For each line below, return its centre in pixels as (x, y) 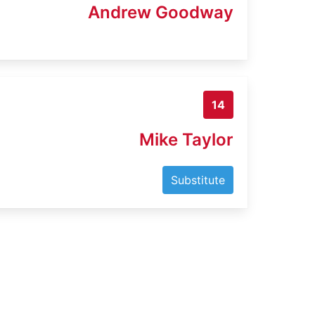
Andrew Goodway (161, 12)
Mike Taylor (186, 140)
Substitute (198, 180)
